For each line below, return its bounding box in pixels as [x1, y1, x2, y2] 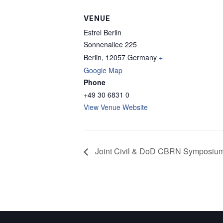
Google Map [84, 65, 122, 75]
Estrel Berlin [84, 27, 121, 37]
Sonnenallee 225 [84, 39, 137, 49]
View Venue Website [84, 102, 148, 112]
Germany [127, 52, 157, 62]
